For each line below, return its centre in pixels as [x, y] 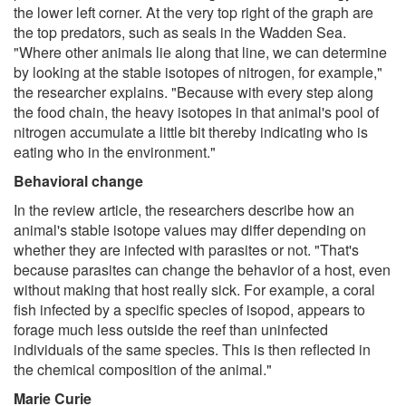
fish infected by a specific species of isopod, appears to [189, 309]
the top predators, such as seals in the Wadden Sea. [180, 32]
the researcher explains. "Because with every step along [193, 92]
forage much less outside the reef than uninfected [171, 329]
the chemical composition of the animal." [143, 369]
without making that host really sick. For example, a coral [194, 289]
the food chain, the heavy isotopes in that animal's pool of [196, 111]
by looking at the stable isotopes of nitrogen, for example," [198, 72]
